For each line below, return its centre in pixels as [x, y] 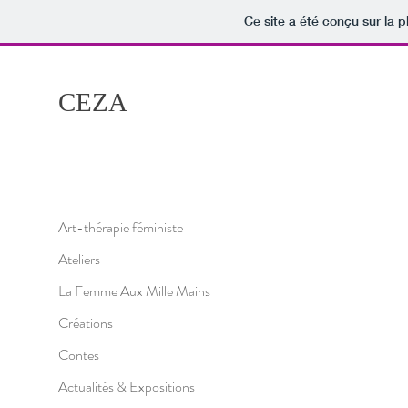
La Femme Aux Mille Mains [134, 291]
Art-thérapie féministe [121, 227]
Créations [86, 323]
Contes [79, 355]
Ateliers [79, 259]
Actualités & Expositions [127, 387]
